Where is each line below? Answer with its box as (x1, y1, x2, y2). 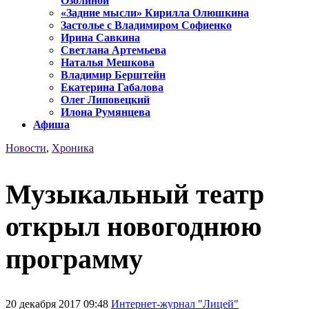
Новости (6, 142, 46, 154)
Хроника (52, 142, 94, 154)
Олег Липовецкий (61, 94, 150, 106)
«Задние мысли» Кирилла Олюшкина (61, 7, 249, 19)
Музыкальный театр (6, 178, 264, 210)
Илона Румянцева (61, 106, 150, 119)
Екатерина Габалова (61, 81, 163, 94)
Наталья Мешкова (61, 57, 154, 69)
